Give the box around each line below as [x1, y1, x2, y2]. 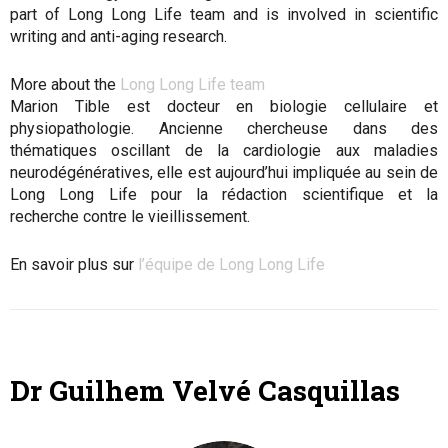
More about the [10, 75, 120, 94]
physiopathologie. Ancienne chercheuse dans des [10, 119, 438, 138]
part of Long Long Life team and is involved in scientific [10, 5, 438, 24]
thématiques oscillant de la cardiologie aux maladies [10, 141, 438, 160]
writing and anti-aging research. [10, 27, 227, 46]
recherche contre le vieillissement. [10, 207, 250, 226]
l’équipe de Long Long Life [138, 255, 325, 274]
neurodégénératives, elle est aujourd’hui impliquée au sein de [10, 163, 438, 182]
